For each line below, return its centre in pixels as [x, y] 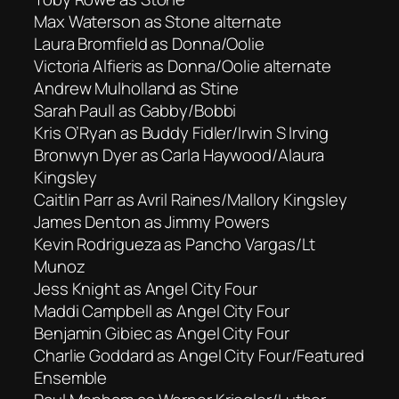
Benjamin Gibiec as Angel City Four [162, 333]
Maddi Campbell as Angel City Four [162, 310]
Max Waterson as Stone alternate [158, 21]
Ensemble [71, 377]
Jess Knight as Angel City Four [146, 288]
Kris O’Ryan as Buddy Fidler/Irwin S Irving [181, 132]
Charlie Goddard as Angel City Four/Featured [199, 355]
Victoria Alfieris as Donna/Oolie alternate [183, 65]
